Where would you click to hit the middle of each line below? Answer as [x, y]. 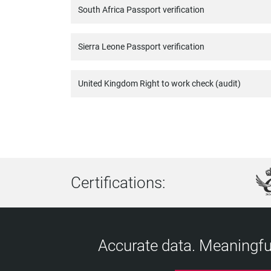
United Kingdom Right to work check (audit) [159, 83]
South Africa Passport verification [141, 10]
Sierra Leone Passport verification [141, 47]
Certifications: [118, 182]
